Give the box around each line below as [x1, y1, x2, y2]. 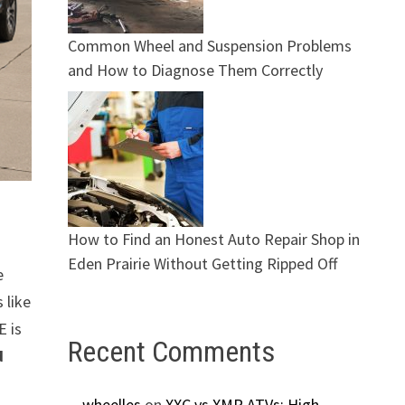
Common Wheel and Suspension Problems [67, 34, 352, 56]
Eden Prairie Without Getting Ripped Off [67, 252, 337, 274]
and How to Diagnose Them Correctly [67, 59, 323, 80]
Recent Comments [67, 334, 275, 369]
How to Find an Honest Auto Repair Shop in [67, 228, 360, 250]
